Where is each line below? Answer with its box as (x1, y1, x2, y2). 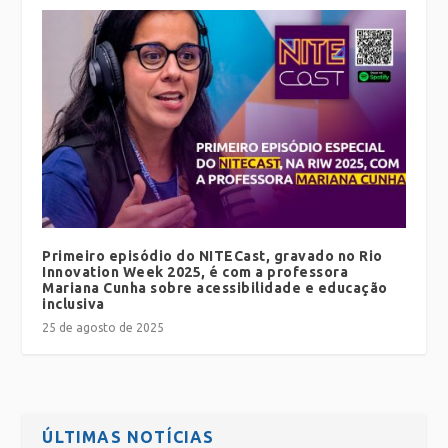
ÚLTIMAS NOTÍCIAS (42, 427, 215, 446)
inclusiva (42, 295, 105, 312)
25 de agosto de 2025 (42, 320, 165, 334)
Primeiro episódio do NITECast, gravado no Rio (42, 247, 383, 264)
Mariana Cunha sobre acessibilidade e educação (42, 279, 388, 296)
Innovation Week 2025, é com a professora (42, 263, 349, 280)
